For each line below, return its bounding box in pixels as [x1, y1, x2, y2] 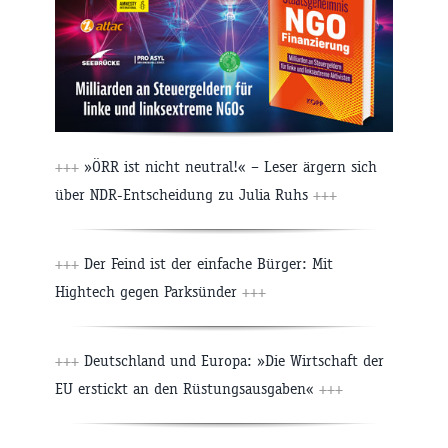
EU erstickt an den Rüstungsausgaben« [55, 379, 319, 399]
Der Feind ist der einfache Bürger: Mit [79, 254, 333, 274]
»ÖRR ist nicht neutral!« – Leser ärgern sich [79, 157, 377, 177]
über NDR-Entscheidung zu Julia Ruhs [55, 185, 313, 205]
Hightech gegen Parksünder [55, 282, 242, 302]
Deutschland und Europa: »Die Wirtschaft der [79, 351, 384, 371]
